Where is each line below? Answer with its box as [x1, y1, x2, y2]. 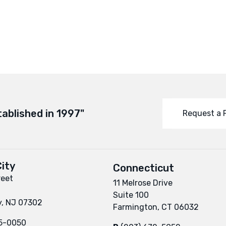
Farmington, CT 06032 [113, 202, 199, 212]
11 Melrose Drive [113, 178, 173, 188]
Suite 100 [113, 190, 149, 200]
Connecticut [113, 161, 174, 174]
